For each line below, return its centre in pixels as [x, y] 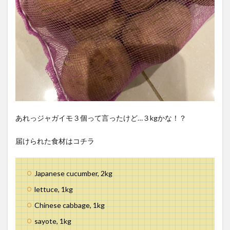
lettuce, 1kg [54, 189]
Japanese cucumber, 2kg [73, 174]
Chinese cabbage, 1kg [70, 205]
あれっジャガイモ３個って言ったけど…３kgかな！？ [101, 118]
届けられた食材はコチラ [55, 141]
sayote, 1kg [53, 221]
